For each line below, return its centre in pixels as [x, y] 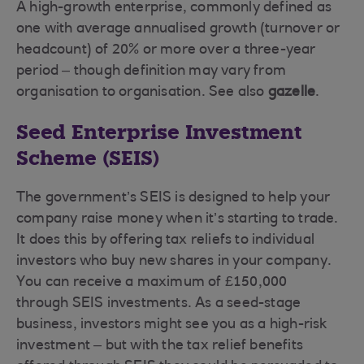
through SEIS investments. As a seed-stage [159, 304]
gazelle [292, 93]
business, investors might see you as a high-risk [172, 325]
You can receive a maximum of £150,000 [152, 283]
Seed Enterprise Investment [159, 132]
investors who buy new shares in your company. [174, 262]
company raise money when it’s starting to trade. [178, 219]
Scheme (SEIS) [88, 158]
